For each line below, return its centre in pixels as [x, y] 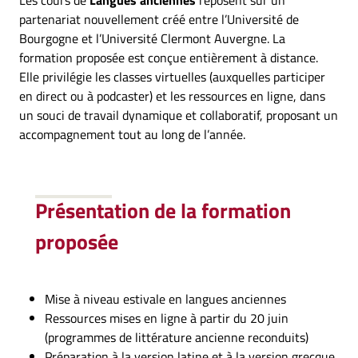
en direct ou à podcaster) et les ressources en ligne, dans [172, 96]
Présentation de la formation [163, 211]
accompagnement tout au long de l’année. [132, 134]
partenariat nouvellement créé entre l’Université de [159, 19]
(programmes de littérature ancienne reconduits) [177, 337]
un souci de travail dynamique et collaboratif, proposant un [179, 115]
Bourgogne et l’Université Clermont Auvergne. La [152, 38]
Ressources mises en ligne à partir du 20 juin [167, 318]
